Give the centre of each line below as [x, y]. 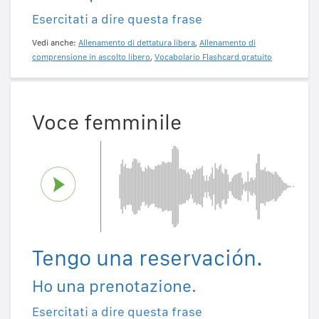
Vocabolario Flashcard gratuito [213, 57]
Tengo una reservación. [147, 258]
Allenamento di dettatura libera [137, 42]
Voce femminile [107, 122]
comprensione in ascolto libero [91, 57]
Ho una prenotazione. [114, 286]
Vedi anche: [55, 42]
